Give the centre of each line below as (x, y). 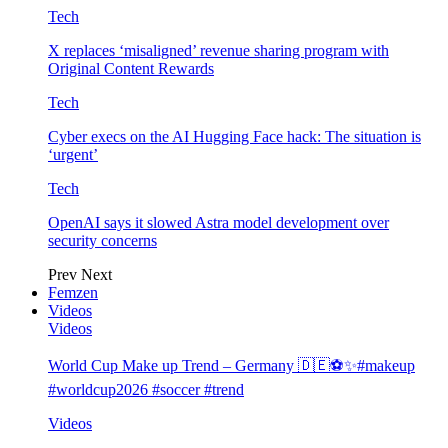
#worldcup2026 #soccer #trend (146, 390)
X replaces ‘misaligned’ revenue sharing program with (218, 51)
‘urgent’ (73, 155)
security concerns (102, 241)
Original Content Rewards (131, 69)
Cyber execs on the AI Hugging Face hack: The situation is (234, 137)
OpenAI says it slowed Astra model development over (218, 223)
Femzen (73, 293)
